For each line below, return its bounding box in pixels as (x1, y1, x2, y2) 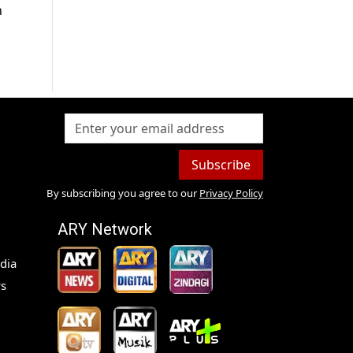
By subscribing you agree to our (46, 186, 197, 201)
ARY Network (58, 220, 152, 240)
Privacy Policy (199, 186, 263, 201)
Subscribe (191, 156, 251, 174)
